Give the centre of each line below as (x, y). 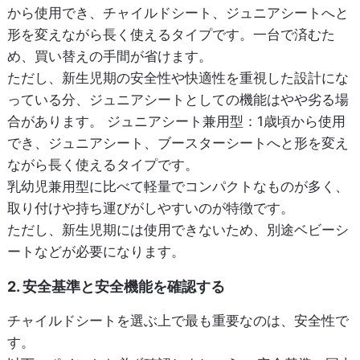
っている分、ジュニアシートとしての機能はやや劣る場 (178, 100)
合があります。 (57, 122)
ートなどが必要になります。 (96, 252)
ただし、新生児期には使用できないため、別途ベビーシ (178, 230)
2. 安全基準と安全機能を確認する (116, 287)
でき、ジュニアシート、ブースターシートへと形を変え (178, 143)
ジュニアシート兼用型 (175, 122)
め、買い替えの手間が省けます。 (109, 57)
